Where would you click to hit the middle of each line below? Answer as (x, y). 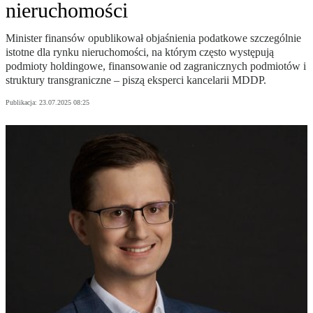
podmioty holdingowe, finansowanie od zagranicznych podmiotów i (156, 66)
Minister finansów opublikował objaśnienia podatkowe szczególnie (153, 38)
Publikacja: (22, 103)
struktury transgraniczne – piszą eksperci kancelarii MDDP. (136, 80)
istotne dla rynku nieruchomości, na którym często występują (140, 52)
